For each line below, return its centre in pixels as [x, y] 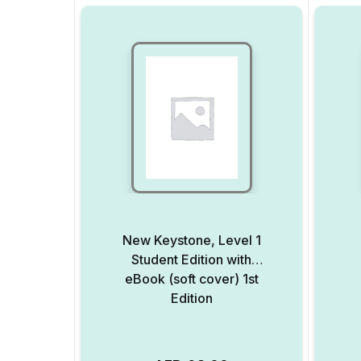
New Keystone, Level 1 [191, 240]
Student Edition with [191, 259]
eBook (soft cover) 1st [191, 279]
